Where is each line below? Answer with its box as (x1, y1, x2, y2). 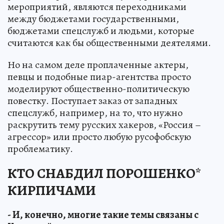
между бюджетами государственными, (7, 12, 179, 26)
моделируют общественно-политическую (7, 82, 189, 96)
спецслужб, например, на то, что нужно (7, 106, 182, 120)
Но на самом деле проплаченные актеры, (7, 58, 188, 72)
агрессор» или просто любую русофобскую (7, 130, 191, 144)
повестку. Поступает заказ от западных (7, 94, 177, 108)
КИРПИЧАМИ (7, 181, 96, 200)
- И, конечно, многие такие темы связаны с (7, 208, 198, 222)
